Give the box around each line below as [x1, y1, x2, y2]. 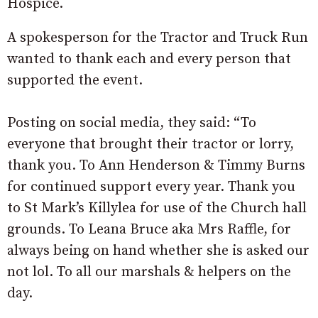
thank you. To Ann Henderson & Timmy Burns [7, 157, 305, 175]
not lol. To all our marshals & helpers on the [7, 263, 291, 282]
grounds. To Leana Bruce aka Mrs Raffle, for [7, 221, 291, 239]
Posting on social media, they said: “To [7, 114, 256, 133]
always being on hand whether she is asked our [7, 242, 309, 261]
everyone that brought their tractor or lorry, [7, 136, 294, 154]
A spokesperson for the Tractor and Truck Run [7, 29, 308, 48]
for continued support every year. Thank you [7, 178, 295, 197]
